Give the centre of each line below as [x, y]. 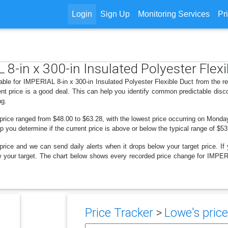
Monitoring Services [174, 14]
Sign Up [115, 14]
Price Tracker [119, 213]
